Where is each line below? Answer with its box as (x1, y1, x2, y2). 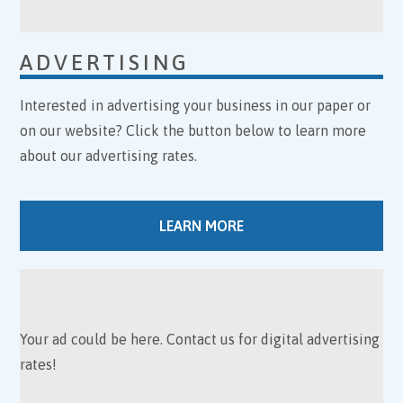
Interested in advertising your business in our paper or (20, 96, 372, 113)
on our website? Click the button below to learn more (20, 121, 367, 139)
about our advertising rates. (20, 147, 198, 164)
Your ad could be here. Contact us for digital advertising (20, 331, 381, 348)
